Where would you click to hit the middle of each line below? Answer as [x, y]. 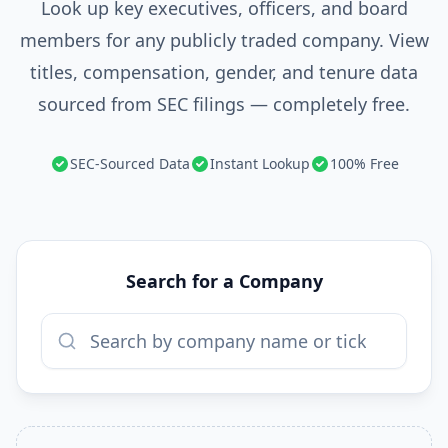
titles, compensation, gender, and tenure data [224, 72]
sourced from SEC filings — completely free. [224, 104]
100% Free [364, 163]
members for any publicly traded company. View [224, 40]
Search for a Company [224, 281]
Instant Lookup [259, 163]
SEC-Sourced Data [129, 163]
